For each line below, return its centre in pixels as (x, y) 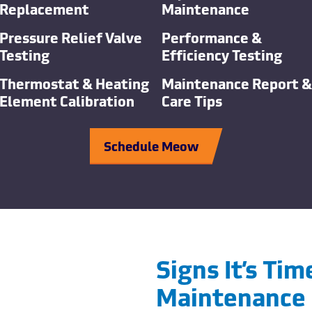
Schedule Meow (151, 145)
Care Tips (192, 100)
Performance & (212, 37)
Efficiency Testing (222, 54)
